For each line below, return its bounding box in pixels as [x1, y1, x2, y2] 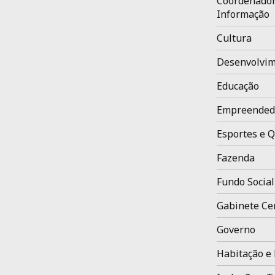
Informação [216, 7, 269, 21]
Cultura [216, 31, 252, 45]
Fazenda [216, 151, 255, 165]
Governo [216, 223, 255, 236]
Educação [216, 79, 259, 93]
